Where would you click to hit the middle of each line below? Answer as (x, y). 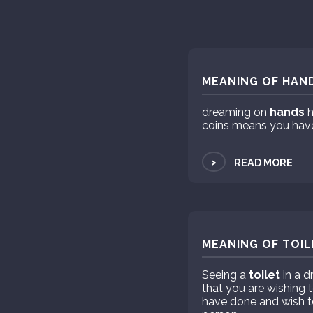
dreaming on (235, 112)
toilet (264, 275)
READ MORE (263, 163)
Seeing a (225, 275)
